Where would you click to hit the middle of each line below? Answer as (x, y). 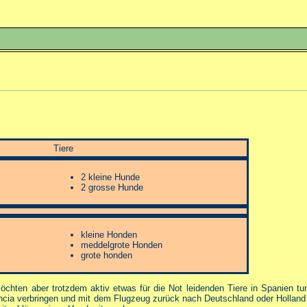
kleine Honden (109, 235)
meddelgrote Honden (122, 245)
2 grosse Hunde (112, 187)
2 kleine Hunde (110, 177)
